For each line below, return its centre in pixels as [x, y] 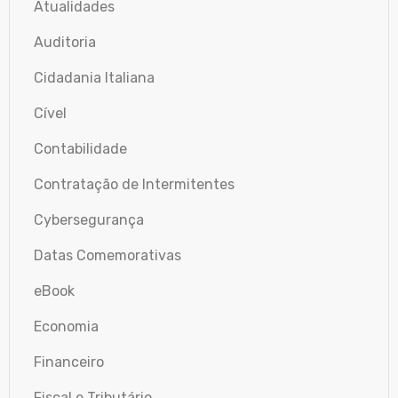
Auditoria [65, 42]
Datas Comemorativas [107, 255]
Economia [66, 326]
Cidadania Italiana [94, 77]
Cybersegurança [89, 219]
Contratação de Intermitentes [134, 184]
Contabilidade [80, 148]
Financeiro [69, 362]
